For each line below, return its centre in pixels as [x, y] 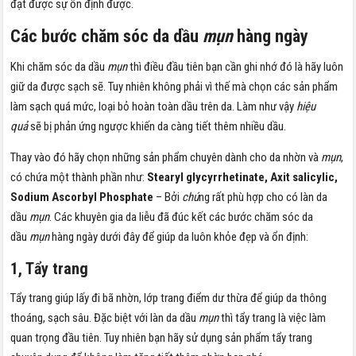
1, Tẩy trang [50, 268]
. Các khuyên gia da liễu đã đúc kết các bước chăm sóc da [182, 217]
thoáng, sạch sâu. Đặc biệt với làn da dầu [104, 317]
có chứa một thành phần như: [79, 177]
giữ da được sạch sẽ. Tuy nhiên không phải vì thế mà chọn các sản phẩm [174, 86]
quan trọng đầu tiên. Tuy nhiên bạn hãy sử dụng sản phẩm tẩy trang [162, 337]
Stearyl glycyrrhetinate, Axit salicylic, [243, 177]
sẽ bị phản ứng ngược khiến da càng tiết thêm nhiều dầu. [159, 126]
